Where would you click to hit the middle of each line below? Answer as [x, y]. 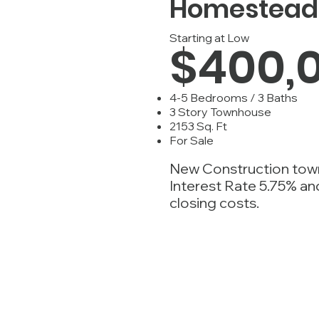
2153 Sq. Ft [198, 126]
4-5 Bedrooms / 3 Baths [234, 98]
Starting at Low [209, 38]
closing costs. [214, 203]
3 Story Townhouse [220, 112]
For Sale [192, 140]
